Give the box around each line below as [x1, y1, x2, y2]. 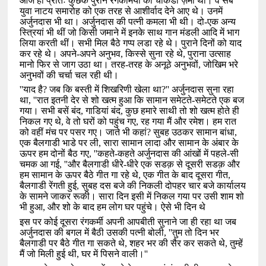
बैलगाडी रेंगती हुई [20, 180, 77, 191]
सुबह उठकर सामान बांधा [153, 127, 235, 138]
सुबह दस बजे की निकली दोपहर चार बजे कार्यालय [81, 180, 246, 191]
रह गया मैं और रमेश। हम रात [141, 116, 237, 127]
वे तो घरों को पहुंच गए [66, 116, 137, 127]
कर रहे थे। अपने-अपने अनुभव [20, 48, 121, 59]
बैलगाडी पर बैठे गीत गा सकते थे [20, 237, 125, 248]
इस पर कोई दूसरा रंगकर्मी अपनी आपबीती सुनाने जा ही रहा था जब [20, 216, 237, 227]
